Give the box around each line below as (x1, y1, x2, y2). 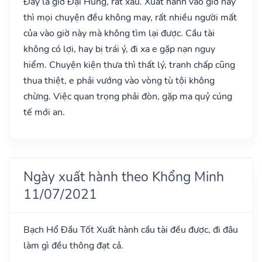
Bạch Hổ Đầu (23, 223, 80, 236)
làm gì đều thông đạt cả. (23, 239, 123, 252)
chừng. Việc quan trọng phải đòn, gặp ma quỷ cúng (23, 89, 232, 103)
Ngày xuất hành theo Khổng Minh (23, 167, 224, 186)
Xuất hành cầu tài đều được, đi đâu (94, 223, 238, 236)
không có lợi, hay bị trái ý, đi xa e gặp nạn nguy (23, 42, 215, 56)
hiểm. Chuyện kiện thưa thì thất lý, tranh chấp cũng (23, 58, 235, 71)
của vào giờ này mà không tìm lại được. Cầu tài (23, 26, 215, 40)
